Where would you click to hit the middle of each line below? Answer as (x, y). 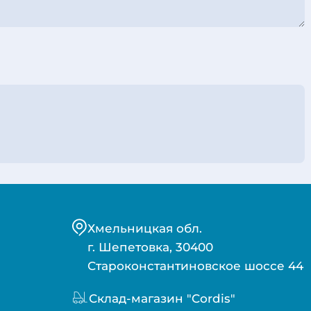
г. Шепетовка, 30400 (150, 247)
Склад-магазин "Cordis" (162, 299)
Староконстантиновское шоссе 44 (195, 266)
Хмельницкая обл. (144, 228)
